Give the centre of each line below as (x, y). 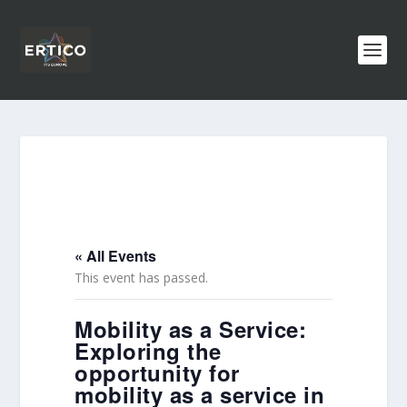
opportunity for (157, 372)
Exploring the (148, 351)
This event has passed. (142, 278)
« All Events (116, 256)
